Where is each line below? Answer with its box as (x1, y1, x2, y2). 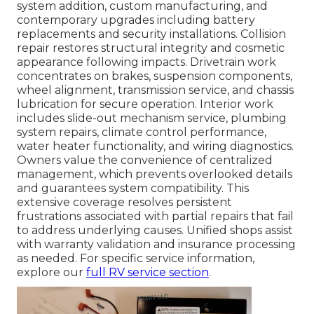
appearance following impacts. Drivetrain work (17, 55, 276, 69)
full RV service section (86, 265, 209, 279)
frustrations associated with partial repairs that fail (17, 209, 294, 223)
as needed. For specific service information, (17, 251, 254, 265)
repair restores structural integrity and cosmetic (17, 41, 285, 55)
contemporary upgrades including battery (17, 13, 255, 27)
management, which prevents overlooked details (17, 167, 292, 181)
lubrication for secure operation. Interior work (17, 97, 273, 111)
